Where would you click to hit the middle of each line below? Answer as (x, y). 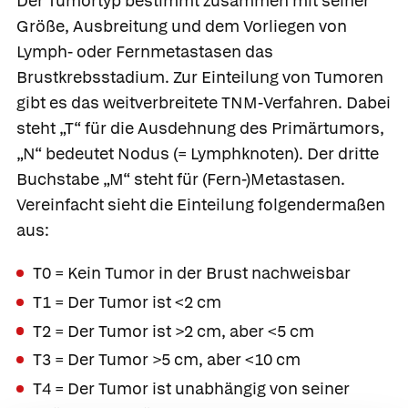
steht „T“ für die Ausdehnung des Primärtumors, (200, 127)
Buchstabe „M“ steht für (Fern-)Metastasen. (181, 178)
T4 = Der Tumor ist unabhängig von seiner (191, 388)
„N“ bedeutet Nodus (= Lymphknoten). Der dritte (198, 153)
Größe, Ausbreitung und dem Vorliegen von (182, 25)
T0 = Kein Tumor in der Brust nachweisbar (192, 273)
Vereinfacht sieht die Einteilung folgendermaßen (201, 204)
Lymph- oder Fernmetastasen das (145, 51)
